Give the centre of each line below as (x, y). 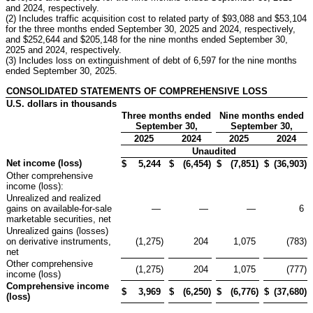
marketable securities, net (59, 219)
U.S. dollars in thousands (61, 103)
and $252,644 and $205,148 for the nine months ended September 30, (147, 39)
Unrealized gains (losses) (57, 231)
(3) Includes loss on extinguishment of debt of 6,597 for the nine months (151, 60)
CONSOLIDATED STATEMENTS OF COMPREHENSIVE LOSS (137, 91)
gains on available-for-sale (59, 208)
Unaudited (214, 151)
